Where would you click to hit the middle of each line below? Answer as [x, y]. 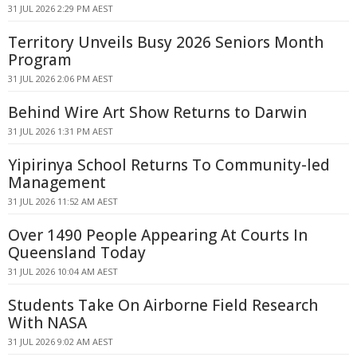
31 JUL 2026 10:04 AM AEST [63, 271]
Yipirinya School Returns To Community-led [169, 165]
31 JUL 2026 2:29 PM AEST [61, 8]
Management [57, 182]
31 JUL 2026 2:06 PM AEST [61, 78]
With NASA [47, 323]
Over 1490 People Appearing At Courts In [158, 235]
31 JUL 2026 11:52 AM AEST [63, 201]
